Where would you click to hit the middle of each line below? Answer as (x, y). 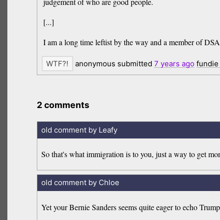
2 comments (63, 105)
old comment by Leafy (79, 130)
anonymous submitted (113, 64)
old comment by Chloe (80, 183)
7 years (167, 64)
